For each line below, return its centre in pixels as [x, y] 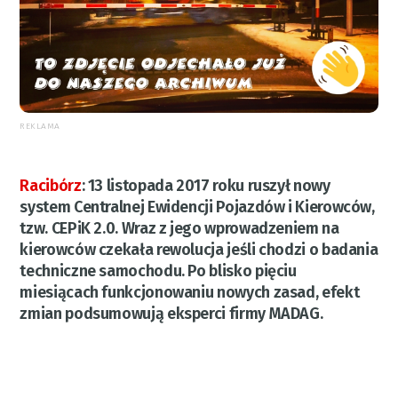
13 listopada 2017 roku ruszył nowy [209, 185]
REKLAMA [40, 126]
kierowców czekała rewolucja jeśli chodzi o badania [199, 249]
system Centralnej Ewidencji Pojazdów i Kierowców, [197, 207]
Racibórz [51, 185]
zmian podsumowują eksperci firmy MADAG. [171, 313]
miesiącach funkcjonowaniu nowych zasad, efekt [190, 292]
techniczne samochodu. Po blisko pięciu [158, 271]
